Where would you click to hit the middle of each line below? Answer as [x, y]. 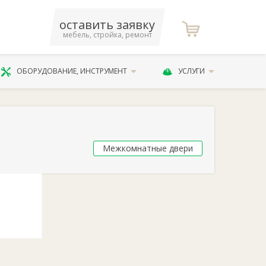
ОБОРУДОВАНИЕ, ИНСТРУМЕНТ [72, 71]
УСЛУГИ [191, 71]
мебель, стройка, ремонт [107, 35]
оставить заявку [107, 25]
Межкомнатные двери [148, 148]
